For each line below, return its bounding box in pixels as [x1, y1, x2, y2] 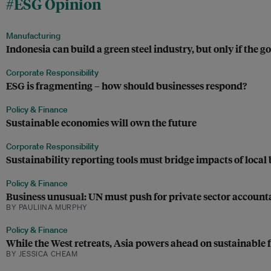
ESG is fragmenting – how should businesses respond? [6, 79, 247, 93]
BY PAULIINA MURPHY [6, 202, 88, 213]
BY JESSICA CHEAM [6, 249, 78, 260]
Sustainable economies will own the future [6, 116, 197, 130]
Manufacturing [6, 30, 60, 42]
